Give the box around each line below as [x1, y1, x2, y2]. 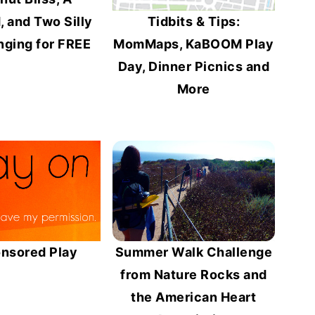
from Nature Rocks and [120, 267, 267, 283]
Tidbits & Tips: [147, 14, 240, 30]
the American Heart [131, 290, 257, 305]
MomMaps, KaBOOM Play [113, 37, 274, 52]
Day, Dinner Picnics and [117, 59, 270, 75]
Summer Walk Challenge [115, 245, 273, 260]
